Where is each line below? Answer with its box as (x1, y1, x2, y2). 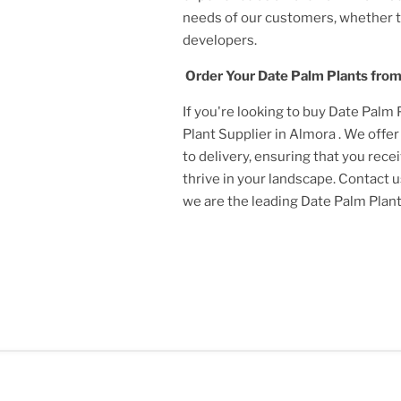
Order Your (183, 67, 258, 84)
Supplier (216, 125, 275, 142)
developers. (183, 31, 257, 48)
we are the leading (183, 192, 301, 209)
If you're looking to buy (183, 103, 328, 120)
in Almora (275, 125, 338, 142)
